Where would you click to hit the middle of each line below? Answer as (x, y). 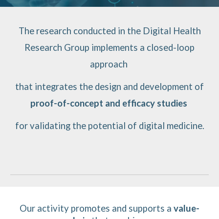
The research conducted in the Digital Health (109, 31)
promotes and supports (117, 208)
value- (186, 208)
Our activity (44, 208)
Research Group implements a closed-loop (109, 47)
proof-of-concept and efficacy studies (109, 103)
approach (109, 64)
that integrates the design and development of (109, 87)
